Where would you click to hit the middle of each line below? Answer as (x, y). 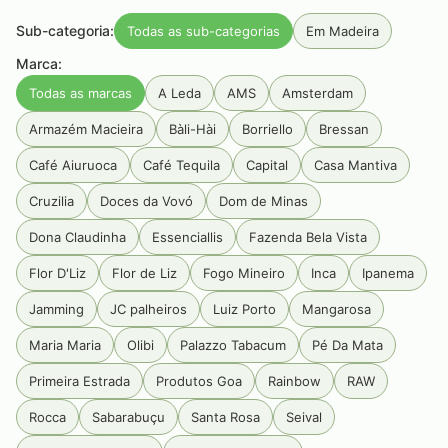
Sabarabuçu (128, 417)
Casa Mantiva (355, 165)
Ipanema (388, 273)
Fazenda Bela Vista (308, 237)
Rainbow (294, 381)
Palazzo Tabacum (233, 345)
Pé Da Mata (347, 345)
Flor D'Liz (57, 273)
